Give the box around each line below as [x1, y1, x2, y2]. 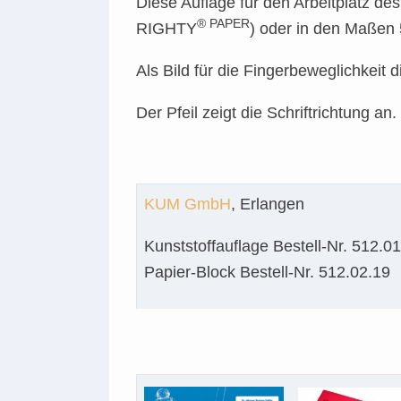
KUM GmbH [144, 195, 231, 213]
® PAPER [197, 16, 250, 30]
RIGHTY [136, 20, 197, 38]
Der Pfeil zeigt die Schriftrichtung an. [136, 104, 397, 122]
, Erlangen [231, 195, 304, 213]
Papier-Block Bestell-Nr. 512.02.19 [144, 263, 390, 281]
